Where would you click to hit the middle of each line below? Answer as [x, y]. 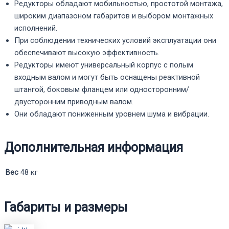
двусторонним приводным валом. [74, 102]
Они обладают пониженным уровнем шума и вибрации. [112, 114]
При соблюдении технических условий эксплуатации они [115, 41]
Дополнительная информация [94, 147]
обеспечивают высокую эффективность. [87, 53]
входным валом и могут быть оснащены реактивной [107, 77]
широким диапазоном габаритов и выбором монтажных [114, 16]
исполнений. [36, 28]
